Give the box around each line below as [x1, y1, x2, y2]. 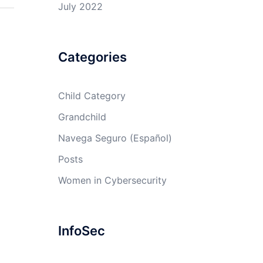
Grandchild [58, 111, 106, 123]
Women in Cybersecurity [58, 174, 167, 186]
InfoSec [58, 223, 105, 238]
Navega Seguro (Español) [58, 132, 172, 144]
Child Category [58, 90, 126, 102]
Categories [58, 49, 127, 65]
